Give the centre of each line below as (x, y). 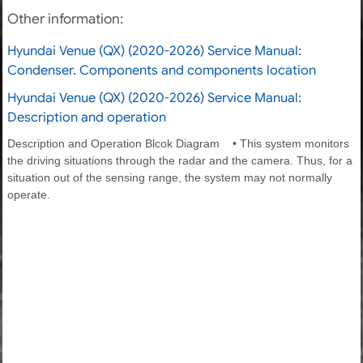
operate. (29, 194)
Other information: (65, 19)
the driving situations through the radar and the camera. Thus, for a (180, 160)
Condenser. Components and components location (162, 70)
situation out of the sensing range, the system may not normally (170, 177)
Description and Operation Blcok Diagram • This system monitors (178, 143)
